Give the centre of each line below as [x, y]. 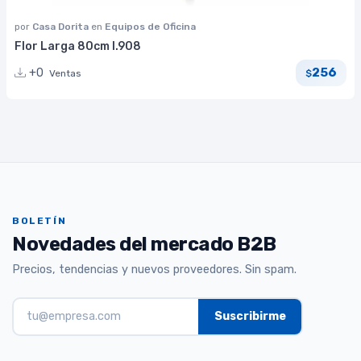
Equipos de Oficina [150, 26]
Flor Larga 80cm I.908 [78, 46]
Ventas [65, 73]
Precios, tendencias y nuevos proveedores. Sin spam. [154, 269]
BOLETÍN [39, 221]
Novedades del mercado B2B [144, 245]
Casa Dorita [62, 26]
